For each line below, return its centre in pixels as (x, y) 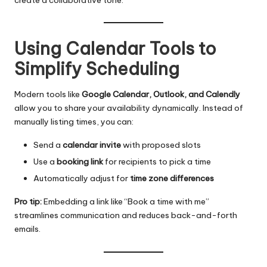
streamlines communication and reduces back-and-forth (126, 215)
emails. (27, 229)
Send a (48, 145)
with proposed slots (161, 145)
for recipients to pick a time (157, 162)
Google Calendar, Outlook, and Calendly (161, 94)
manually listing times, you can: (74, 122)
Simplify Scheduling (97, 69)
